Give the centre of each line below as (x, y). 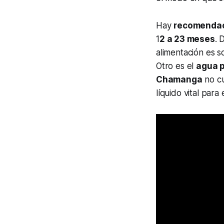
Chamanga (179, 80)
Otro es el (176, 66)
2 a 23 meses (187, 39)
